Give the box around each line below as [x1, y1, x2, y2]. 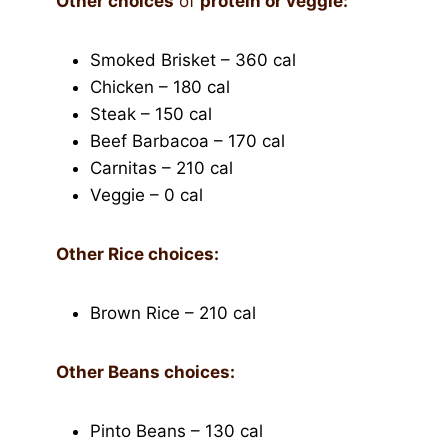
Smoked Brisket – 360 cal [90, 49, 296, 70]
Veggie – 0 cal [90, 184, 203, 205]
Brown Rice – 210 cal [90, 302, 256, 323]
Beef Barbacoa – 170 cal [90, 130, 285, 151]
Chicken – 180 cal [90, 76, 230, 97]
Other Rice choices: [56, 243, 219, 264]
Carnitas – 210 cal [90, 157, 233, 178]
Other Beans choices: [56, 361, 235, 382]
